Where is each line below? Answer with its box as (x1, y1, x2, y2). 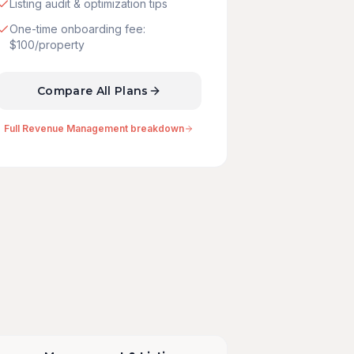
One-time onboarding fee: (9, 22, 145, 36)
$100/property (9, 38, 85, 51)
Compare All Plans (36, 84, 149, 98)
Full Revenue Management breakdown (4, 122, 185, 134)
